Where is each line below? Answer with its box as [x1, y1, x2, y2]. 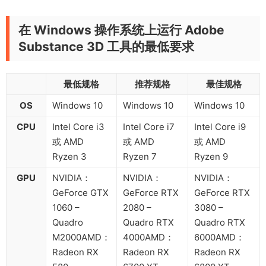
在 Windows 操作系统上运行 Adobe [18, 22, 224, 37]
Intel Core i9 [194, 121, 246, 132]
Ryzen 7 [123, 150, 157, 162]
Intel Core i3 [52, 121, 104, 132]
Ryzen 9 [194, 150, 228, 162]
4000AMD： [123, 231, 174, 243]
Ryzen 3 [52, 150, 87, 162]
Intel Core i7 [123, 121, 175, 132]
